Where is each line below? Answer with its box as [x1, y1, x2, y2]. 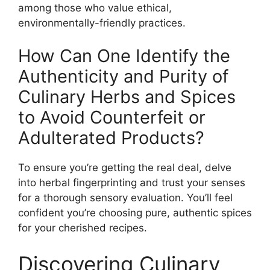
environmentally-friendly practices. [18, 16, 186, 29]
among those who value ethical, [18, 1, 172, 14]
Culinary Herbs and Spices [18, 86, 236, 108]
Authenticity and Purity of [18, 66, 228, 87]
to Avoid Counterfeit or [18, 107, 206, 128]
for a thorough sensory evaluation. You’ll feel [18, 192, 233, 204]
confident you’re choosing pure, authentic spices [18, 207, 252, 219]
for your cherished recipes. [18, 222, 147, 234]
